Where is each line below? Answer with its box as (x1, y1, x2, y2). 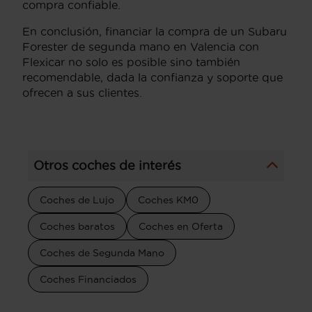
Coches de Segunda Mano (40, 247, 164, 258)
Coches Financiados (40, 274, 136, 285)
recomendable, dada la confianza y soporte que (22, 71, 283, 84)
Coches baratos (40, 221, 115, 232)
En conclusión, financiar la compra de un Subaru (22, 25, 287, 38)
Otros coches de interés (33, 159, 181, 172)
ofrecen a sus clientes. (22, 86, 142, 99)
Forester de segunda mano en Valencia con (22, 40, 259, 53)
